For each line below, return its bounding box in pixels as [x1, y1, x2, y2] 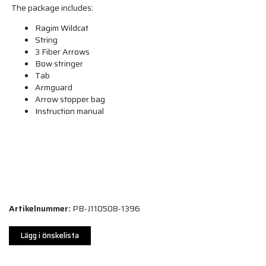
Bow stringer [35, 56, 84, 70]
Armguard [35, 80, 73, 94]
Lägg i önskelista [21, 229, 79, 242]
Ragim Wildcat [35, 21, 89, 34]
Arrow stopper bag [35, 92, 106, 106]
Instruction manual [35, 104, 104, 118]
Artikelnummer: [9, 201, 71, 215]
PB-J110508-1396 [72, 201, 140, 215]
